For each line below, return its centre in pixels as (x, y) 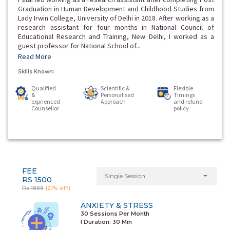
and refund (188, 101)
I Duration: (96, 222)
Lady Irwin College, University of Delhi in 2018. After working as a (116, 18)
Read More (35, 56)
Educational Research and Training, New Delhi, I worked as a (116, 36)
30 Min (122, 222)
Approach (113, 101)
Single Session (125, 176)
